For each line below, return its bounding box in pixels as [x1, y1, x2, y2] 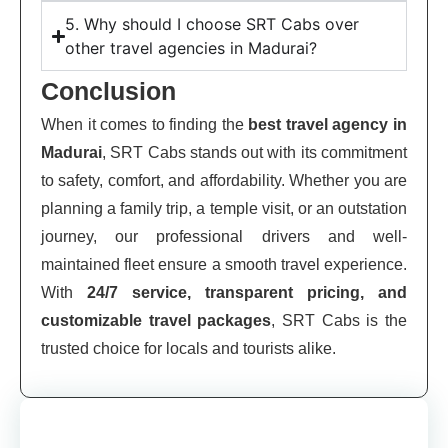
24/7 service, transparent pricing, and [87, 284, 407, 302]
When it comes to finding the [41, 116, 249, 134]
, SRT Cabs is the [271, 312, 408, 330]
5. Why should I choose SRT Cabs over [65, 14, 360, 35]
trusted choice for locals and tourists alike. [41, 340, 336, 358]
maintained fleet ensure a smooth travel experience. [41, 256, 407, 274]
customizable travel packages [41, 312, 272, 330]
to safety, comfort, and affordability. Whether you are [41, 172, 407, 190]
